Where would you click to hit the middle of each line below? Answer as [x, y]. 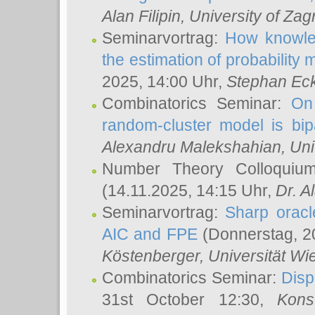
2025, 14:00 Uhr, [164, 82]
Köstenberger [151, 256]
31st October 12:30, [190, 300]
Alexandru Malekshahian [192, 147]
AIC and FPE [150, 234]
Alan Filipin [141, 16]
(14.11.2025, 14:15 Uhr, [189, 191]
